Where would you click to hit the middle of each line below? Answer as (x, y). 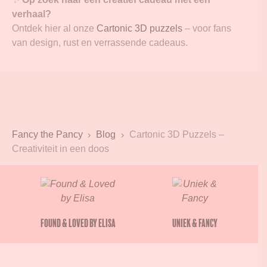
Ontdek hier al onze (54, 28)
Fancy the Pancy (47, 134)
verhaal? (32, 14)
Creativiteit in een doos (60, 148)
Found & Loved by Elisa (78, 223)
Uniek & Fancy (195, 223)
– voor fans (207, 28)
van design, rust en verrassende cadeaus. (100, 42)
